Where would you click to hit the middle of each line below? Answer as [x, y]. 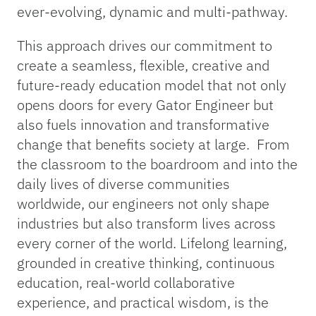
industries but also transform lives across [146, 224]
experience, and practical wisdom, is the [143, 303]
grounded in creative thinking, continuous [146, 263]
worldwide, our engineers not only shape [143, 204]
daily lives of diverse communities [123, 184]
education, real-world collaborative [126, 283]
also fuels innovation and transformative [143, 125]
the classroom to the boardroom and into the [157, 164]
